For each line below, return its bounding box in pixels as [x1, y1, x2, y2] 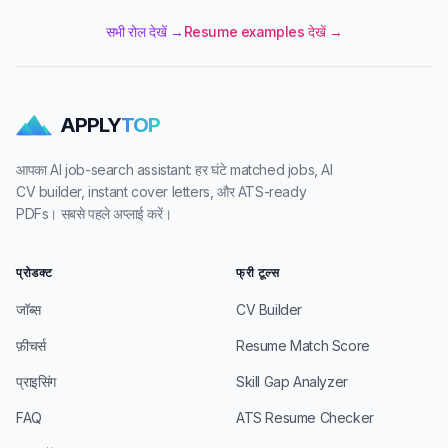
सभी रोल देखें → [105, 23, 184, 40]
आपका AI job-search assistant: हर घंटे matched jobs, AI [16, 161, 333, 178]
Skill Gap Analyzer [236, 373, 348, 390]
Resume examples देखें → [183, 23, 343, 40]
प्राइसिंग [16, 373, 56, 390]
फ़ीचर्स [16, 337, 46, 354]
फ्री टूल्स [236, 265, 280, 280]
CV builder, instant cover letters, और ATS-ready [16, 183, 307, 200]
